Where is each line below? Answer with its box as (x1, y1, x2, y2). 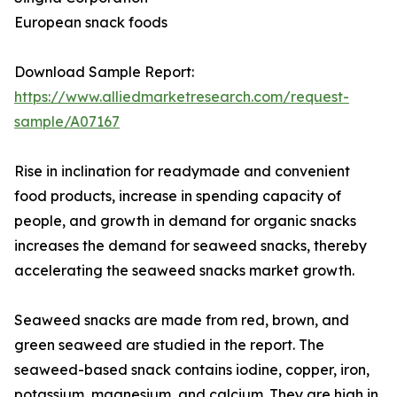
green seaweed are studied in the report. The (14, 336, 324, 354)
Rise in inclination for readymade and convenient (14, 162, 350, 181)
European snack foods (14, 13, 167, 32)
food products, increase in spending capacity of (14, 187, 341, 206)
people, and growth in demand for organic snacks (14, 212, 356, 230)
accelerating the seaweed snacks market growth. (14, 261, 354, 280)
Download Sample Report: (14, 63, 194, 82)
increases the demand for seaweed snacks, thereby (14, 237, 367, 255)
